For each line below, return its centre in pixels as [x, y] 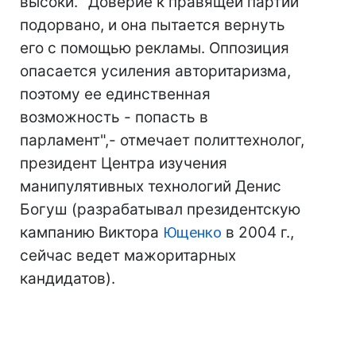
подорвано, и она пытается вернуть [153, 25]
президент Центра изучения [124, 163]
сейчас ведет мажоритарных [128, 255]
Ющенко [192, 232]
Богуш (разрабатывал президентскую [160, 209]
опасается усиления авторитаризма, [155, 71]
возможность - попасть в [114, 117]
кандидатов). [68, 279]
